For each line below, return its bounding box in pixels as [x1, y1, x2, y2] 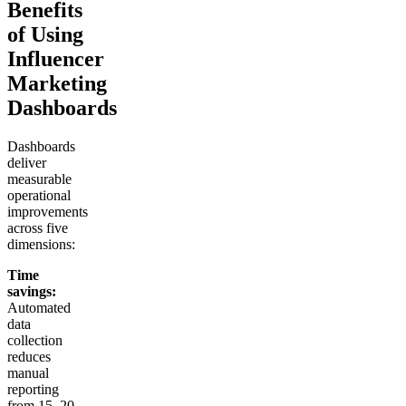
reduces [7, 348, 51, 364]
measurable [7, 170, 72, 187]
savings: [7, 283, 56, 299]
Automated [7, 299, 71, 315]
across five [7, 219, 68, 236]
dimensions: [7, 236, 75, 252]
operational [7, 187, 71, 203]
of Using [7, 22, 83, 46]
